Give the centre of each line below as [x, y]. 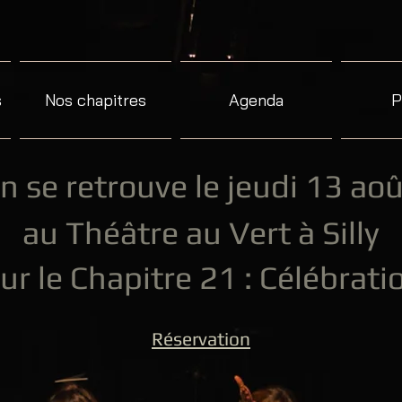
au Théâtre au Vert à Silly [201, 232]
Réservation [201, 339]
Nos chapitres [96, 100]
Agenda [256, 100]
